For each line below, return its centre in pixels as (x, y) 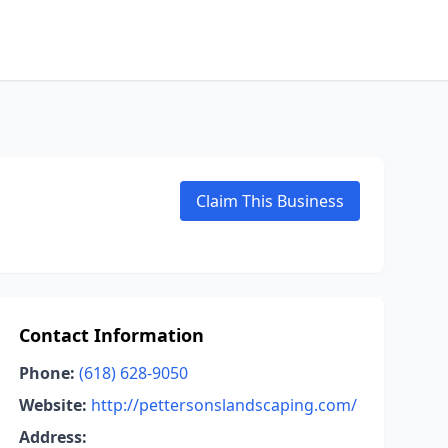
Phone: (46, 373)
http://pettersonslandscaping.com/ (223, 405)
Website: (52, 405)
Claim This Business (270, 201)
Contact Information (111, 335)
